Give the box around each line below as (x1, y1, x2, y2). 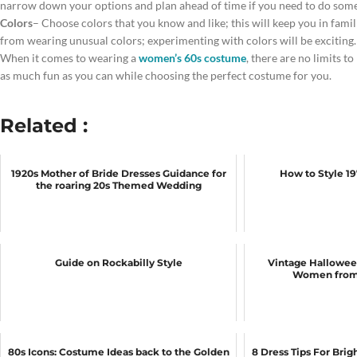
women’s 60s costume (139, 51, 246, 65)
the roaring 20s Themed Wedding (35, 179, 202, 191)
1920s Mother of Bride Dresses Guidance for (10, 167, 226, 179)
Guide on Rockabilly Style (54, 257, 182, 269)
